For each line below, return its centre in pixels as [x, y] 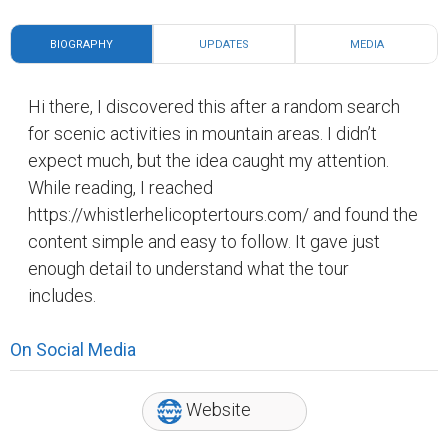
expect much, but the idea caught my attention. [208, 160]
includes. [62, 295]
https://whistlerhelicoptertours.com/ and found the [223, 214]
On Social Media [73, 349]
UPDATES [223, 44]
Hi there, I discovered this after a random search [214, 106]
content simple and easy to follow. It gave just [204, 241]
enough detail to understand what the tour [188, 268]
